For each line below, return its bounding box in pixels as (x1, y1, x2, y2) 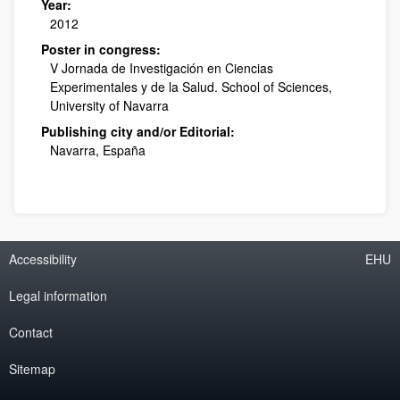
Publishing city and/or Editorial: (41, 121, 235, 140)
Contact (9, 322, 53, 341)
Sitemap (9, 359, 55, 378)
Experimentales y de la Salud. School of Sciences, (50, 77, 332, 96)
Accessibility (9, 249, 77, 268)
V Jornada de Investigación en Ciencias (50, 58, 273, 77)
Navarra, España (50, 140, 146, 159)
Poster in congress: (41, 39, 161, 58)
